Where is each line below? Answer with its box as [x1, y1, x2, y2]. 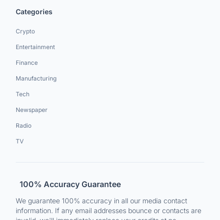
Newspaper [16, 106, 48, 113]
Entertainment [16, 43, 55, 51]
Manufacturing [16, 75, 56, 82]
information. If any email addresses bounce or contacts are [16, 206, 201, 215]
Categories [16, 7, 53, 16]
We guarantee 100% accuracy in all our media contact [16, 196, 187, 205]
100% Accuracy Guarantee [20, 179, 121, 189]
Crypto [16, 27, 35, 35]
